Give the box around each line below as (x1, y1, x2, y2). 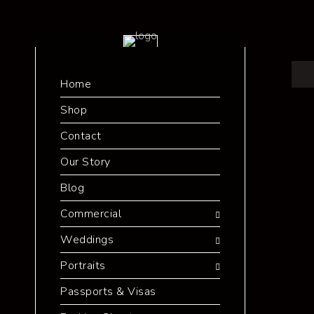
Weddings (60, 232, 114, 247)
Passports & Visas (60, 284, 156, 299)
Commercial (60, 206, 121, 221)
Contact (60, 128, 102, 144)
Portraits (60, 258, 106, 273)
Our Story (60, 154, 111, 170)
